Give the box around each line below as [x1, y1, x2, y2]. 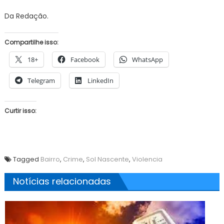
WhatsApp [131, 55, 163, 64]
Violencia [131, 154, 162, 164]
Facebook [70, 55, 99, 64]
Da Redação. [4, 11, 48, 21]
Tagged [12, 154, 40, 164]
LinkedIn [87, 76, 113, 85]
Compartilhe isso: [4, 38, 58, 46]
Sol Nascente [85, 154, 129, 164]
